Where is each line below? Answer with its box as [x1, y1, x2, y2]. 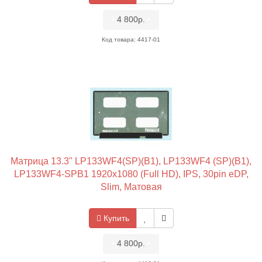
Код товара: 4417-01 [102, 36, 160, 43]
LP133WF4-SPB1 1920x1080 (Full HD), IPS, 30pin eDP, [13, 169, 249, 179]
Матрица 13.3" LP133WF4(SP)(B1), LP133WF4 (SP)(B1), [11, 156, 251, 166]
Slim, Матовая [100, 182, 162, 192]
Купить [103, 213, 129, 223]
